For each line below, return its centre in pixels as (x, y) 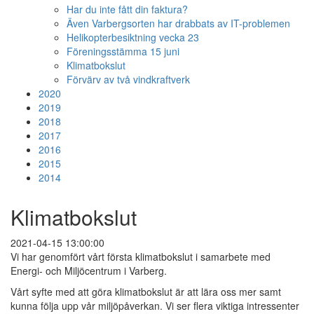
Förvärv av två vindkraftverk (128, 79)
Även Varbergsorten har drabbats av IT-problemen (178, 23)
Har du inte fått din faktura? (127, 9)
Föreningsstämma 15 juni (123, 51)
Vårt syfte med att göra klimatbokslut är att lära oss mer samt (146, 292)
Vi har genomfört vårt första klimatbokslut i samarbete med (141, 257)
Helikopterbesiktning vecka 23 (133, 37)
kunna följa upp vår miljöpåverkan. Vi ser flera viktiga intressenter (155, 306)
